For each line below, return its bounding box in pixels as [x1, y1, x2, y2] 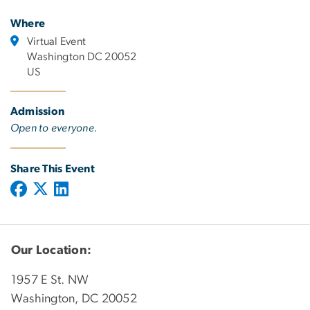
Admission [10, 106, 65, 118]
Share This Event [10, 163, 95, 175]
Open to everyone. [10, 122, 98, 134]
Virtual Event [27, 36, 86, 48]
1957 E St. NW [11, 273, 89, 286]
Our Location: [11, 244, 92, 257]
